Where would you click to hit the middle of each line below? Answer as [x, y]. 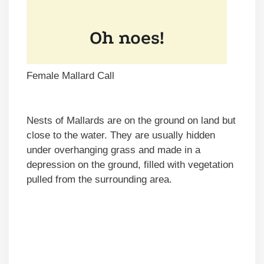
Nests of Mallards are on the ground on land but [131, 120]
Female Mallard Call [70, 75]
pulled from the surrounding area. [99, 179]
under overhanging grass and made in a [113, 150]
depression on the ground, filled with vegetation [130, 164]
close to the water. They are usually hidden [121, 135]
